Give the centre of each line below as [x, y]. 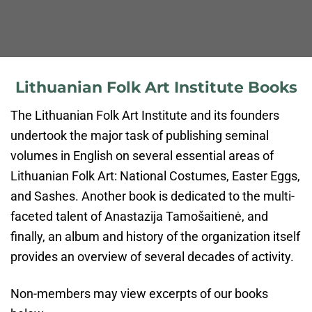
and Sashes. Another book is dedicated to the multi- [153, 196]
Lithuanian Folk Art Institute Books [156, 87]
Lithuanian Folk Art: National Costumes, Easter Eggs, [155, 176]
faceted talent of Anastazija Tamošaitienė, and [139, 217]
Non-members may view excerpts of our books [139, 293]
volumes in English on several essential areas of [142, 156]
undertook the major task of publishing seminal [140, 136]
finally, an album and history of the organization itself [155, 237]
